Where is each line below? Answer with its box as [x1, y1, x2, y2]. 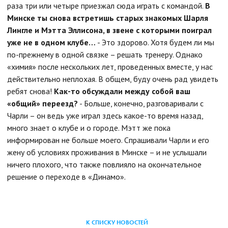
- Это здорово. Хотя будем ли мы [96, 37, 214, 47]
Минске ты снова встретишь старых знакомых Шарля [7, 12, 208, 23]
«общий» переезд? [7, 98, 78, 108]
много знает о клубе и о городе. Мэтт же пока [7, 122, 170, 133]
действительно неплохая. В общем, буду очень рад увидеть [7, 73, 218, 84]
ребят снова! [7, 85, 54, 96]
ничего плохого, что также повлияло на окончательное [7, 159, 202, 169]
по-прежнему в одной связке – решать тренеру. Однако [7, 49, 203, 60]
